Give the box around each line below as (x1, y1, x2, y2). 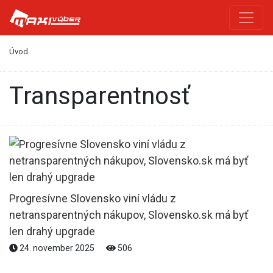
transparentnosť (23, 81, 190, 110)
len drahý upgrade (9, 224, 95, 238)
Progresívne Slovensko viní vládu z (9, 191, 176, 205)
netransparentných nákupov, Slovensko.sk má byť (9, 208, 248, 221)
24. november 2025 (18, 243, 96, 253)
